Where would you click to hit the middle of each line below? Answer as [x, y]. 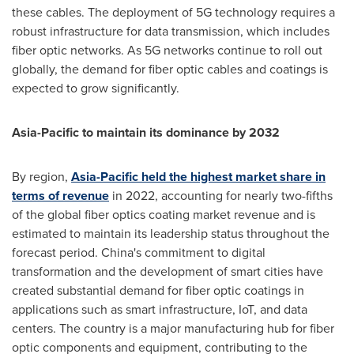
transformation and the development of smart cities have [168, 271]
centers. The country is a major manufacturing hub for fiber [173, 328]
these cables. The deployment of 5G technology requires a [173, 12]
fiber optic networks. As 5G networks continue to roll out [167, 50]
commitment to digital [203, 252]
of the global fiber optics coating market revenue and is [164, 215]
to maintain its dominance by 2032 [179, 132]
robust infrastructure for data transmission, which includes [171, 31]
